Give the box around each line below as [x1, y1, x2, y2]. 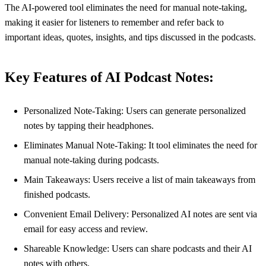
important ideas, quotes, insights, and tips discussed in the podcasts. [5, 31, 256, 42]
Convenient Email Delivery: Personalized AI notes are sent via [24, 209, 257, 220]
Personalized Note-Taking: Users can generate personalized [24, 106, 246, 116]
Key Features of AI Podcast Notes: [5, 69, 214, 85]
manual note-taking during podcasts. [24, 155, 159, 166]
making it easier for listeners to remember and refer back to [5, 17, 224, 27]
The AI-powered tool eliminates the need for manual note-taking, [5, 2, 247, 12]
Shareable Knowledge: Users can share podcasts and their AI [24, 243, 252, 254]
